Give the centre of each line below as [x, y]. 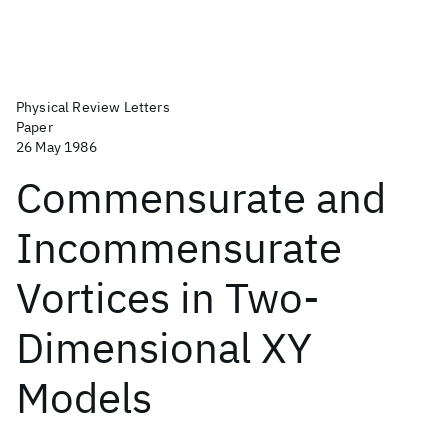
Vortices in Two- [168, 297]
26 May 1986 [56, 147]
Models [84, 397]
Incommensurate [179, 247]
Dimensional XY [164, 347]
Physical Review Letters [93, 107]
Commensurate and [201, 197]
